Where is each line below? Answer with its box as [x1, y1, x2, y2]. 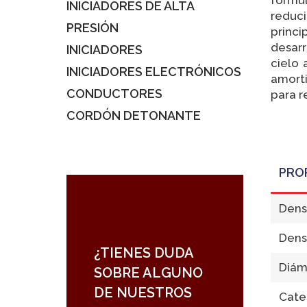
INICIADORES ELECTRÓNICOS [66, 64, 241, 79]
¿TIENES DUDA [94, 245, 193, 261]
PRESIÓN [66, 21, 119, 35]
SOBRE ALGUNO [94, 265, 203, 281]
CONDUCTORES [66, 86, 162, 101]
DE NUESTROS [94, 284, 192, 301]
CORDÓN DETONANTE [66, 108, 201, 123]
